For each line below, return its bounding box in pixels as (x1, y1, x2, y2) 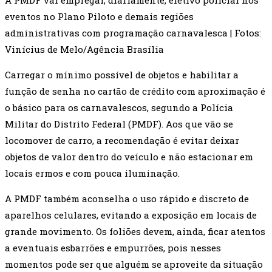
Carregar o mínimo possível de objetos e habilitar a (5, 69, 239, 81)
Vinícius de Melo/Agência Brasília (5, 43, 164, 56)
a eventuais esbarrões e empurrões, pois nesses (5, 242, 221, 254)
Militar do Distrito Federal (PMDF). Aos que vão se (5, 118, 233, 131)
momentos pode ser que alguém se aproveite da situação (5, 258, 263, 271)
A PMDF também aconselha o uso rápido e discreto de (5, 192, 249, 205)
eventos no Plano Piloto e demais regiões (5, 10, 194, 23)
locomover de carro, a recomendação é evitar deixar (5, 134, 239, 147)
